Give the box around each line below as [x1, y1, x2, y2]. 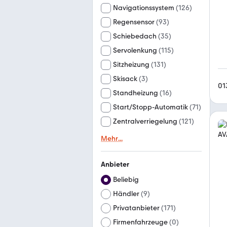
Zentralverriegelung [113, 117, 177, 126]
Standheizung [113, 89, 158, 97]
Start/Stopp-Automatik [113, 103, 188, 111]
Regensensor [113, 18, 155, 26]
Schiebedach [113, 32, 157, 41]
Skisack [113, 74, 137, 83]
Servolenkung [113, 46, 157, 55]
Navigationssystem [113, 4, 174, 12]
